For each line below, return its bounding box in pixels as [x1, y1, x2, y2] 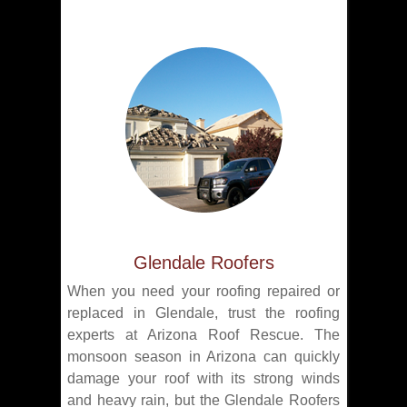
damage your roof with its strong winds [67, 371, 340, 387]
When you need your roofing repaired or [67, 283, 340, 300]
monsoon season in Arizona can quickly [67, 349, 340, 365]
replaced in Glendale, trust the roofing [67, 305, 340, 322]
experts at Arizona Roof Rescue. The [67, 327, 340, 343]
